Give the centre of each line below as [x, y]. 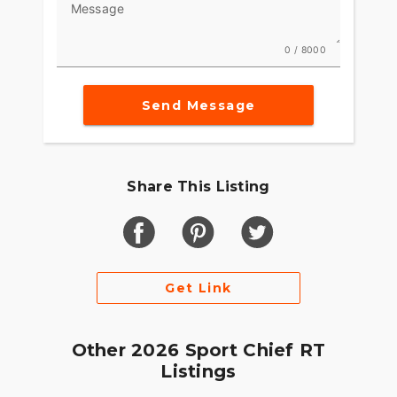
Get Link [198, 288]
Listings [198, 372]
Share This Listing [198, 187]
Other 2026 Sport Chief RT [198, 350]
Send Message [198, 105]
